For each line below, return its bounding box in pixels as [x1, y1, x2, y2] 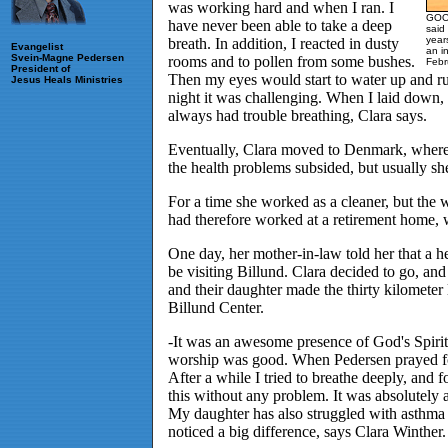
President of [11, 63, 70, 74]
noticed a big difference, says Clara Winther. [168, 423, 446, 440]
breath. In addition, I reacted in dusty [168, 35, 399, 52]
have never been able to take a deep [168, 17, 392, 34]
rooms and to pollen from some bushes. [168, 53, 415, 70]
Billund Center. [168, 299, 264, 316]
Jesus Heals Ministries [11, 74, 123, 85]
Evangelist [11, 41, 63, 52]
